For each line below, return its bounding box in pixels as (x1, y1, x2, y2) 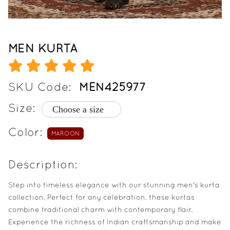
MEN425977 (79, 80, 146, 94)
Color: (8, 125, 43, 139)
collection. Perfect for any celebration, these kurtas (8, 193, 195, 202)
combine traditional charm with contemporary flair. (8, 205, 193, 214)
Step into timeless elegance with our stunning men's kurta (8, 181, 220, 189)
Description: (8, 158, 77, 171)
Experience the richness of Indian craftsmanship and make (8, 218, 221, 226)
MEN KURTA (8, 41, 78, 55)
